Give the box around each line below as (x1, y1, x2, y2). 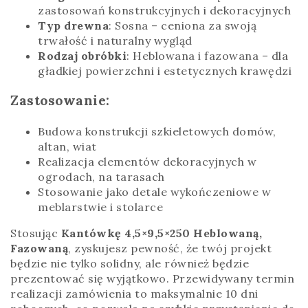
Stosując (10, 225, 61, 240)
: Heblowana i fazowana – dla (126, 49, 288, 63)
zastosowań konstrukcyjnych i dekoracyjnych (38, 3, 291, 18)
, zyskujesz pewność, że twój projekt (68, 241, 272, 255)
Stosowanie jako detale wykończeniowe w (38, 184, 271, 199)
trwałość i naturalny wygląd (38, 34, 192, 48)
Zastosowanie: (10, 92, 110, 109)
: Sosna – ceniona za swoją (109, 19, 256, 33)
